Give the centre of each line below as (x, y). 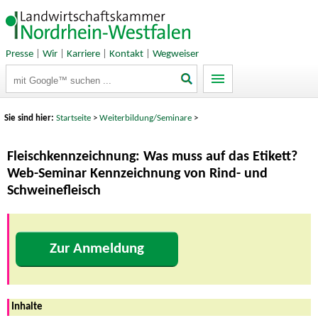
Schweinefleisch (54, 191)
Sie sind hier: (31, 118)
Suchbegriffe (33, 72)
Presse (19, 54)
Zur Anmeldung (97, 249)
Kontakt (126, 54)
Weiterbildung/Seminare (146, 118)
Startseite (74, 118)
